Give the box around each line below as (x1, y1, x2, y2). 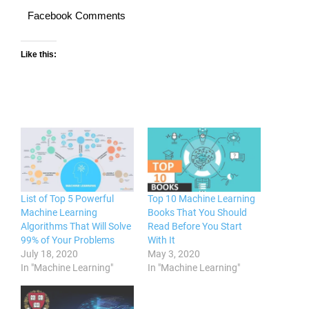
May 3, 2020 (148, 248, 200, 260)
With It (148, 235, 175, 246)
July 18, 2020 (21, 248, 78, 260)
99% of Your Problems (21, 235, 114, 246)
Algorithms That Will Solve (21, 221, 131, 232)
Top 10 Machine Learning (148, 193, 255, 205)
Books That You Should (148, 207, 247, 219)
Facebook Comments (28, 9, 126, 21)
